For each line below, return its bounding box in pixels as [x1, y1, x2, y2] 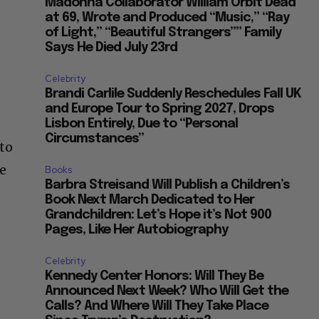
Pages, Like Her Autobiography [45, 224, 229, 237]
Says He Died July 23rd [45, 41, 178, 55]
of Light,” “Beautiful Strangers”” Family [45, 26, 282, 40]
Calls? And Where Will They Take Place [45, 300, 269, 313]
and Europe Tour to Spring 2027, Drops [45, 103, 275, 116]
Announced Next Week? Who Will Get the [45, 285, 289, 298]
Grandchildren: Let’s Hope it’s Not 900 [45, 209, 272, 222]
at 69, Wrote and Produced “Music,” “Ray [45, 11, 290, 25]
